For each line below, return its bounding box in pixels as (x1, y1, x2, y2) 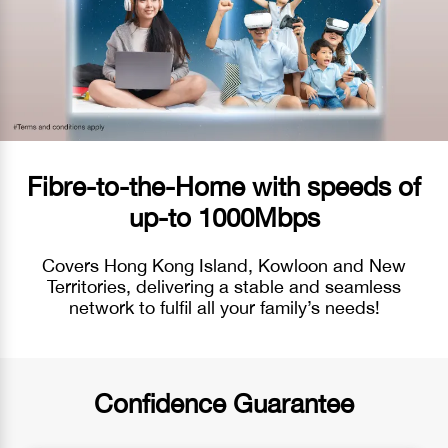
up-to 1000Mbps (128, 202, 320, 233)
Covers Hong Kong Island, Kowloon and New (42, 255, 406, 276)
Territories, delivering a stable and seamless (47, 276, 401, 297)
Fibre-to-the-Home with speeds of (27, 171, 421, 202)
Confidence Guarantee (94, 388, 354, 419)
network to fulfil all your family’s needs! (68, 297, 380, 318)
